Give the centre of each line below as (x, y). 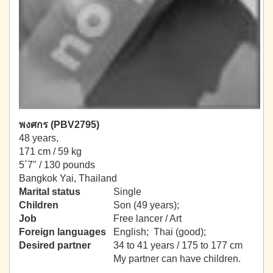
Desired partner (55, 246)
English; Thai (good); (161, 232)
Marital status (50, 192)
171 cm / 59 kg (50, 152)
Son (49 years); (146, 205)
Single (127, 192)
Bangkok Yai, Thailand (68, 179)
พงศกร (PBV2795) (59, 125)
